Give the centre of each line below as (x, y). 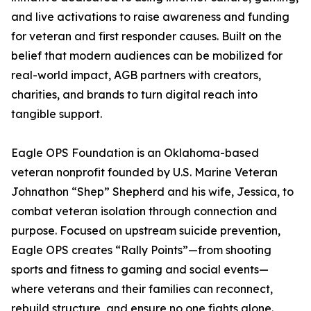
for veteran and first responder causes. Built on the (146, 36)
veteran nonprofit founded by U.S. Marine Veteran (144, 173)
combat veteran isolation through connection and (144, 211)
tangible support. (57, 114)
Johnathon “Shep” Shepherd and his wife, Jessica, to (152, 192)
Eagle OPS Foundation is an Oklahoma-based (135, 153)
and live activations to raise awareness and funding (150, 17)
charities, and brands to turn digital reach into (134, 95)
